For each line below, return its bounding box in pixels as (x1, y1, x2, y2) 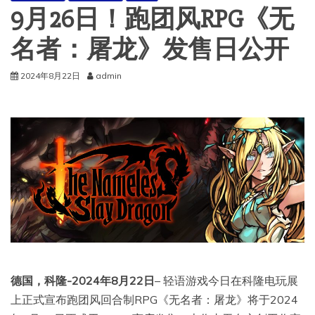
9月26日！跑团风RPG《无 (11, 4, 294, 35)
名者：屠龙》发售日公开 (11, 34, 289, 65)
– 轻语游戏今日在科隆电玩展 (155, 273, 298, 288)
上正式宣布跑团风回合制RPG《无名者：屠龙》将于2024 (11, 292, 298, 307)
